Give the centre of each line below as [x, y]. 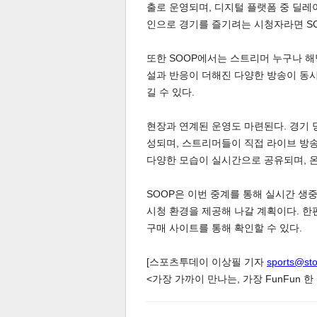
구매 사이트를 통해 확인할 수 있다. [224, 228]
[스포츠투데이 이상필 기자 [207, 262]
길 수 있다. [171, 92]
